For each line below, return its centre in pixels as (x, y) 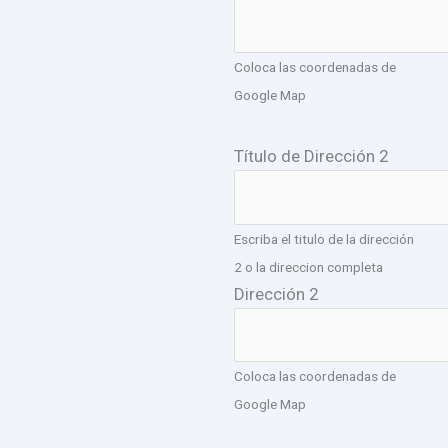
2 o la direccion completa (308, 266)
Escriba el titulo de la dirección (324, 238)
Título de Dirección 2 (311, 156)
